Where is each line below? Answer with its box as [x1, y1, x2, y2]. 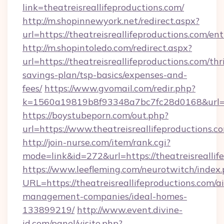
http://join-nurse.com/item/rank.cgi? [22, 136, 170, 148]
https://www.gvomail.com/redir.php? [44, 82, 195, 94]
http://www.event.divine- [77, 204, 182, 215]
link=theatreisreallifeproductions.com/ [22, 1, 184, 13]
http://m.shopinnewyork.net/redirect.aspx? [22, 15, 199, 26]
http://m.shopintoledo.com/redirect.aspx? [22, 42, 192, 53]
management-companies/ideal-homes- [22, 190, 187, 202]
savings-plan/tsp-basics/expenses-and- [22, 69, 187, 80]
